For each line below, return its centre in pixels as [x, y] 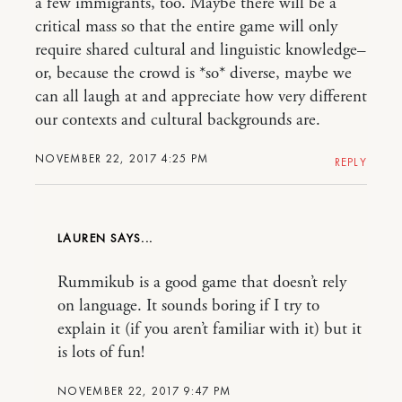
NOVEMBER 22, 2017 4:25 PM [122, 159]
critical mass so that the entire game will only [186, 27]
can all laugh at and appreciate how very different [201, 97]
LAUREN [82, 238]
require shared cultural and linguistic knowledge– [201, 51]
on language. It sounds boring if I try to [188, 306]
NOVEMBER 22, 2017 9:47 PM [144, 391]
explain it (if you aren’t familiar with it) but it [210, 330]
